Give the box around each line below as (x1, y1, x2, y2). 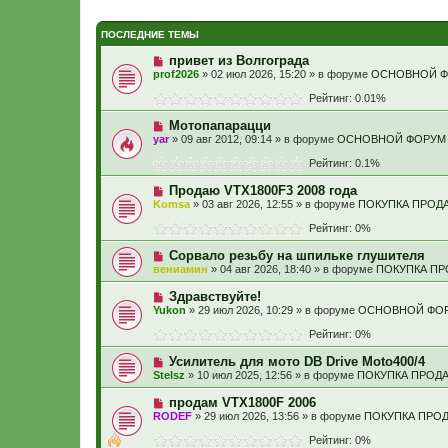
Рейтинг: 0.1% (303, 157, 380, 169)
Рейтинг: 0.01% (303, 92, 386, 104)
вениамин (153, 263, 208, 275)
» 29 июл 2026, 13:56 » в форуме (192, 410, 364, 422)
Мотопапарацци (168, 118, 271, 133)
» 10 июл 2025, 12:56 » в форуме (185, 369, 357, 381)
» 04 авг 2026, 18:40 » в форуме (208, 263, 376, 275)
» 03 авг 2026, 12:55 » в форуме (190, 198, 358, 210)
